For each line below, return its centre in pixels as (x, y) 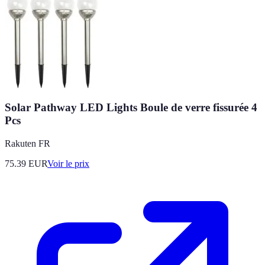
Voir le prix (68, 163)
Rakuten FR (28, 143)
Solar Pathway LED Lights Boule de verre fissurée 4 (131, 108)
